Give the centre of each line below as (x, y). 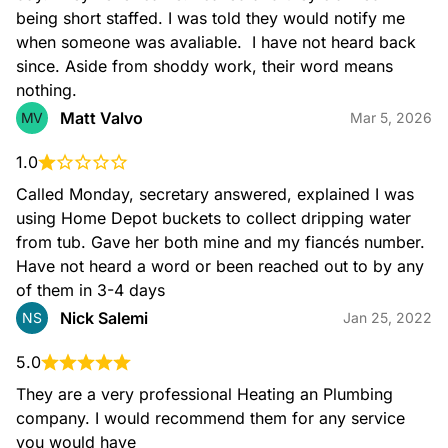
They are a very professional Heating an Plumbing (207, 394)
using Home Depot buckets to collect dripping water (216, 218)
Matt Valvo (101, 118)
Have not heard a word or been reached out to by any (222, 266)
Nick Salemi (104, 318)
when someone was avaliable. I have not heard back (218, 42)
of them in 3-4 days (90, 290)
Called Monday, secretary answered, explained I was (217, 194)
